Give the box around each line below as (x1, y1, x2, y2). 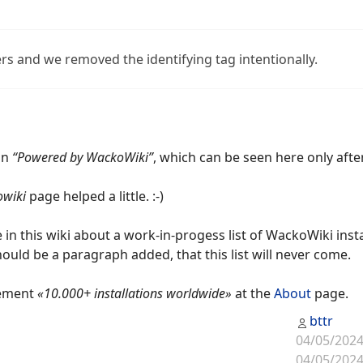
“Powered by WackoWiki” (12, 148, 153, 167)
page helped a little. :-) (26, 187, 164, 206)
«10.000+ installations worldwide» (37, 284, 232, 303)
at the (232, 284, 274, 303)
